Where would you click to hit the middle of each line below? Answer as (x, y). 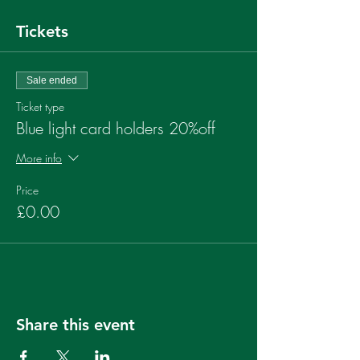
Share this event (76, 325)
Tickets (42, 31)
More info (39, 157)
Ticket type (40, 106)
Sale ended (52, 80)
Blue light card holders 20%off (116, 128)
